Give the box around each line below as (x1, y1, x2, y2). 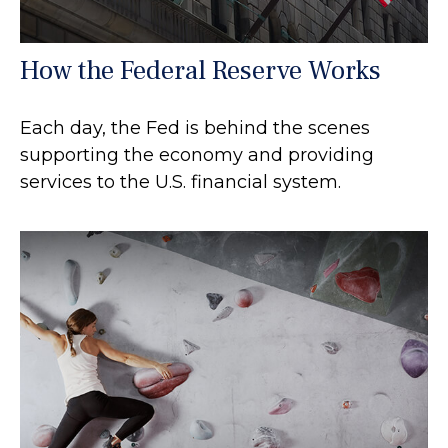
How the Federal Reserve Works (20, 52, 381, 88)
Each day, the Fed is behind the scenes (20, 116, 370, 139)
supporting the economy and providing (20, 143, 374, 166)
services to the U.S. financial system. (20, 170, 341, 193)
